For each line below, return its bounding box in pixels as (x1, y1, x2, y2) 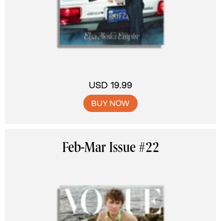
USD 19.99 (89, 80, 132, 90)
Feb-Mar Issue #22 (62, 142, 159, 155)
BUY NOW (91, 99, 130, 108)
